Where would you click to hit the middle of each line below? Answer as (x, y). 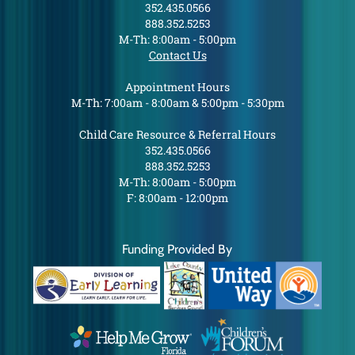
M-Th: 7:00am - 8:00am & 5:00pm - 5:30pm (177, 103)
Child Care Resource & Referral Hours (177, 134)
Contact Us (177, 55)
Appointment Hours (177, 87)
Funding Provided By (177, 249)
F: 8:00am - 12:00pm (177, 198)
